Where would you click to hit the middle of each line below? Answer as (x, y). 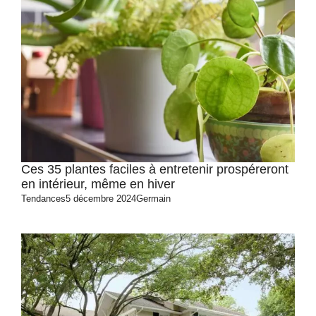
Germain (153, 199)
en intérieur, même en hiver (98, 184)
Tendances (43, 199)
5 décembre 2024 (101, 199)
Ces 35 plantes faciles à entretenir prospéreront (155, 169)
